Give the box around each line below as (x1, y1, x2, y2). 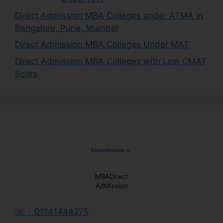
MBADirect (95, 172, 128, 180)
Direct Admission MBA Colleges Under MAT (15, 39, 189, 49)
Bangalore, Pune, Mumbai (15, 22, 118, 33)
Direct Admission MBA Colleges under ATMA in (15, 10, 203, 20)
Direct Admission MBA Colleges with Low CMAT (15, 56, 207, 66)
